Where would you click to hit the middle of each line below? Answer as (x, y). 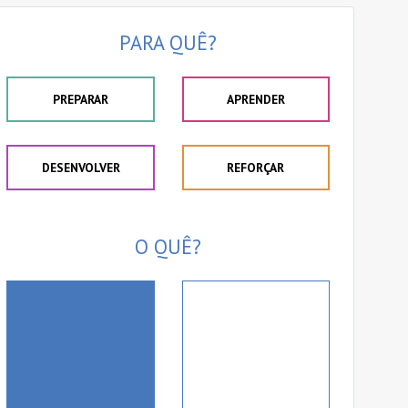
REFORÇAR (256, 168)
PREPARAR (81, 100)
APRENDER (255, 100)
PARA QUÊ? (168, 43)
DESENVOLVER (81, 168)
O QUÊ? (168, 247)
